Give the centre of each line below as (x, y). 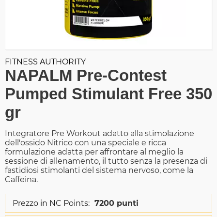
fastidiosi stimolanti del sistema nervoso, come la (99, 170)
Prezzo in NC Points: (51, 203)
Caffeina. (21, 180)
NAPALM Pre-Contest (86, 76)
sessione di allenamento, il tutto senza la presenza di (106, 161)
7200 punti (116, 203)
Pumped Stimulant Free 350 (108, 94)
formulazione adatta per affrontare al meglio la (94, 152)
